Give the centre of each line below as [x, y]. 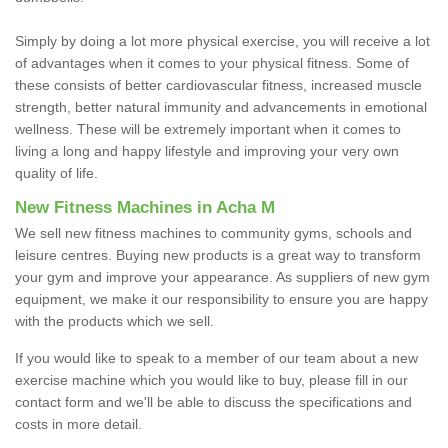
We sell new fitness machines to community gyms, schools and [213, 232]
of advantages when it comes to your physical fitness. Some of [212, 62]
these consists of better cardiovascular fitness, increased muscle [218, 84]
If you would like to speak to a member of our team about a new [216, 357]
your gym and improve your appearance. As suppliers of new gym [222, 276]
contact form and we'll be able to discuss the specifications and [213, 401]
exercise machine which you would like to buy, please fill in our [211, 379]
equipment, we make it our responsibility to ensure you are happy [221, 298]
